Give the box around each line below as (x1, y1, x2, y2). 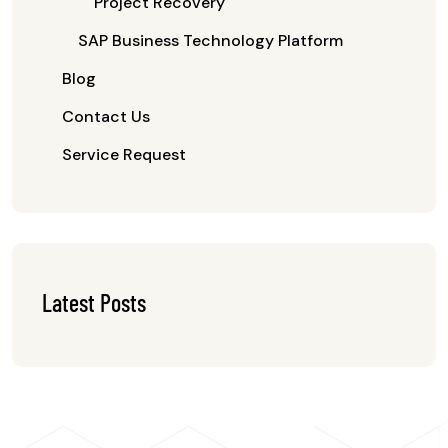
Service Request (62, 144, 186, 165)
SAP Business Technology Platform (78, 30, 343, 51)
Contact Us (62, 106, 150, 127)
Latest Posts (42, 288, 146, 317)
